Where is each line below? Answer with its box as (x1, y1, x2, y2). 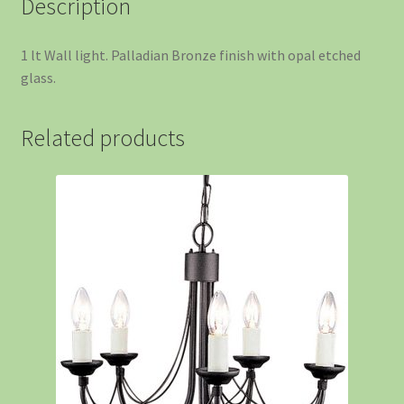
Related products (20, 123, 185, 152)
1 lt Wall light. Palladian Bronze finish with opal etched (20, 45, 361, 64)
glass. (20, 68, 56, 87)
